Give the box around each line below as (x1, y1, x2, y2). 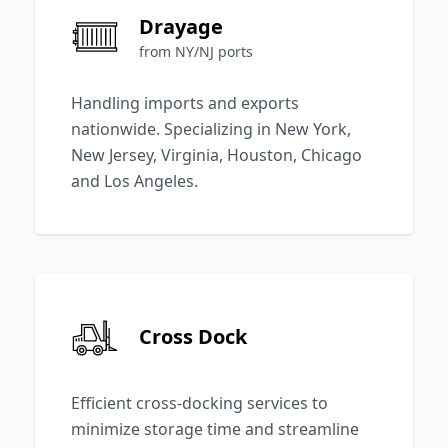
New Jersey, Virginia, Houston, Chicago (70, 143, 362, 166)
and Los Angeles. (70, 169, 198, 192)
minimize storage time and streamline (70, 417, 359, 440)
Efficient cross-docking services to (70, 391, 328, 414)
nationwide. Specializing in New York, (70, 117, 351, 140)
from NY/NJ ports (138, 41, 253, 61)
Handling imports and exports (70, 91, 299, 114)
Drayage (138, 12, 223, 40)
